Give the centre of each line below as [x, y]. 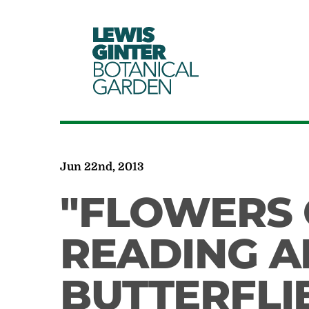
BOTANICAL [146, 69]
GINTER [132, 52]
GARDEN [134, 86]
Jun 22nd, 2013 [102, 167]
